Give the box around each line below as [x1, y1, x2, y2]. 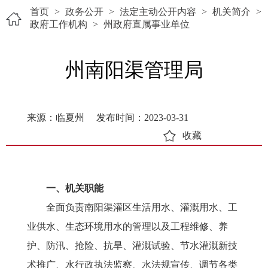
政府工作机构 [30, 19, 87, 29]
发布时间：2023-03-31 [96, 112, 188, 123]
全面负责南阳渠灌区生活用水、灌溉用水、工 [27, 202, 237, 212]
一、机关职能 [46, 183, 103, 193]
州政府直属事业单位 [103, 19, 190, 29]
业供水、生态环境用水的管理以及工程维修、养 [27, 221, 228, 232]
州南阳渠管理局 [65, 59, 203, 81]
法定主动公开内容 [120, 7, 196, 17]
